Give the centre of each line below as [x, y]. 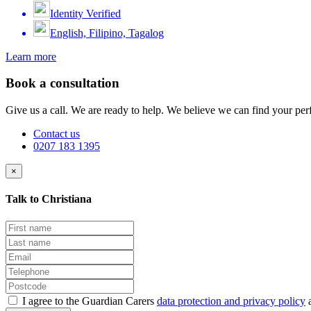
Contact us [57, 133]
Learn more [31, 56]
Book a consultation [62, 83]
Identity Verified [85, 13]
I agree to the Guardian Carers [90, 301]
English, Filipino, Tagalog [107, 33]
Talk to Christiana [49, 199]
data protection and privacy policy [231, 301]
